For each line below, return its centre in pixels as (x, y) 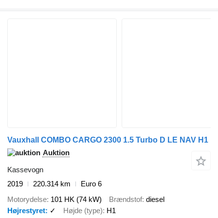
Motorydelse (27, 199)
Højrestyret (26, 210)
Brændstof (126, 199)
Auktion (56, 152)
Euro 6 (91, 183)
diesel (155, 199)
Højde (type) (83, 210)
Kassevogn (25, 169)
